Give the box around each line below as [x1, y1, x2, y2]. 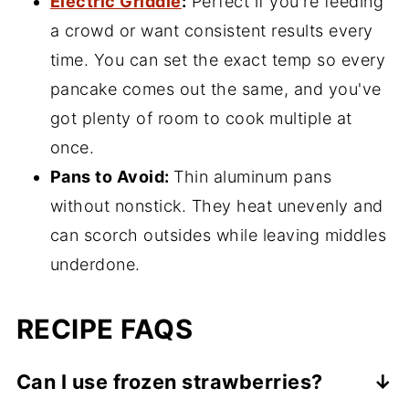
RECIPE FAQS [16, 313, 194, 346]
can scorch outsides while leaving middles [49, 225, 387, 246]
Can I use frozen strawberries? [16, 370, 323, 394]
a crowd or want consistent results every [49, 21, 373, 41]
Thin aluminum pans [173, 167, 332, 187]
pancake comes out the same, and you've [49, 79, 382, 100]
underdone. [49, 255, 141, 275]
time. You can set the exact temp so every [49, 50, 386, 70]
